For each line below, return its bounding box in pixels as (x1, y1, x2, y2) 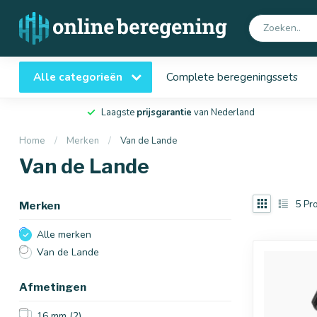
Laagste (100, 106, 137, 119)
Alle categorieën (33, 69, 125, 84)
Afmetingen (19, 280, 86, 294)
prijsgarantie (136, 106, 192, 119)
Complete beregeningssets (166, 69, 298, 84)
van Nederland (191, 106, 255, 119)
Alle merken (37, 228, 91, 241)
